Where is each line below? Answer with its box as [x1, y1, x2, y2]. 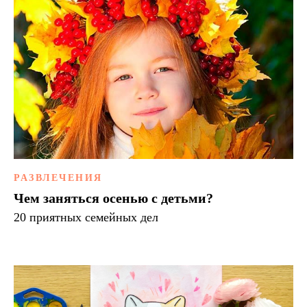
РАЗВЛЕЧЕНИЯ [14, 173, 103, 184]
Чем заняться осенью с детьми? [14, 191, 213, 206]
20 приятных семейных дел [14, 210, 158, 225]
